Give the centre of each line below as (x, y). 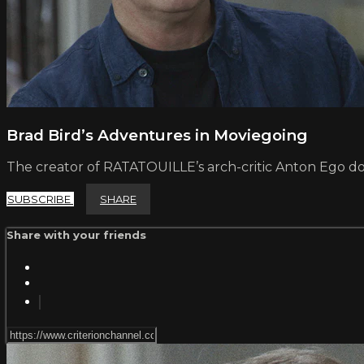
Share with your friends (76, 235)
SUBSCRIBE (40, 199)
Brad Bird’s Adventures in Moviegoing (157, 135)
